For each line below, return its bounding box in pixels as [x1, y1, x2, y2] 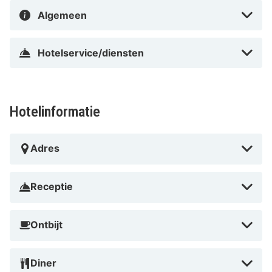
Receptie [30, 180, 73, 193]
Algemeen [38, 9, 87, 22]
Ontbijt [30, 219, 63, 231]
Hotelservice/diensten [38, 47, 144, 59]
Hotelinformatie [10, 103, 100, 121]
